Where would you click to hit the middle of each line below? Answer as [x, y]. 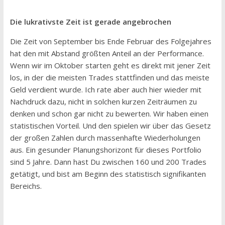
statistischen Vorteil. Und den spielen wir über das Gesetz [110, 126]
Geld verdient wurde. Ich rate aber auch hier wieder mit [105, 90]
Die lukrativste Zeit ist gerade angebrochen [90, 22]
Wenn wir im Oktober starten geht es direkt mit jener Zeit [110, 66]
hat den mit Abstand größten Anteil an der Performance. [107, 53]
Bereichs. [26, 186]
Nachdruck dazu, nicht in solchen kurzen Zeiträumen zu [103, 102]
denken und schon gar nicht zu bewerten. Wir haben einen [109, 114]
